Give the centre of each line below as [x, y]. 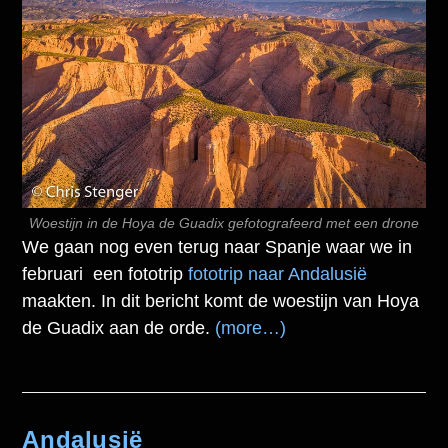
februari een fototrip [105, 273]
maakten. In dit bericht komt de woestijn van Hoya [221, 300]
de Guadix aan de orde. [119, 327]
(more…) [251, 327]
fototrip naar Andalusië [278, 273]
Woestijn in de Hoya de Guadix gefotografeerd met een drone [224, 222]
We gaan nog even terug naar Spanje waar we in [217, 246]
